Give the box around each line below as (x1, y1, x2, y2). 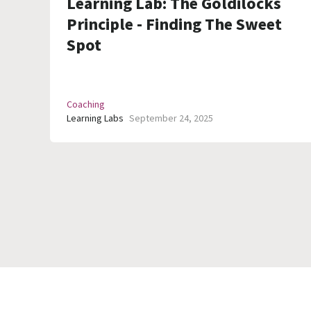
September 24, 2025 (129, 112, 213, 126)
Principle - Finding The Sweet (67, 12, 282, 37)
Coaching (67, 98, 105, 112)
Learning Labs (67, 112, 124, 126)
